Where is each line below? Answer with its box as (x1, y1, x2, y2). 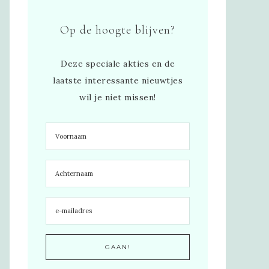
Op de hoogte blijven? (60, 22, 175, 37)
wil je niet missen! (79, 91, 156, 103)
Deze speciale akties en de (61, 58, 175, 69)
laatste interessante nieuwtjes (53, 74, 183, 86)
